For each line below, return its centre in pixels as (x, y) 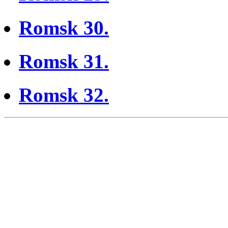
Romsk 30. (64, 27)
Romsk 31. (64, 61)
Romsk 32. (64, 95)
